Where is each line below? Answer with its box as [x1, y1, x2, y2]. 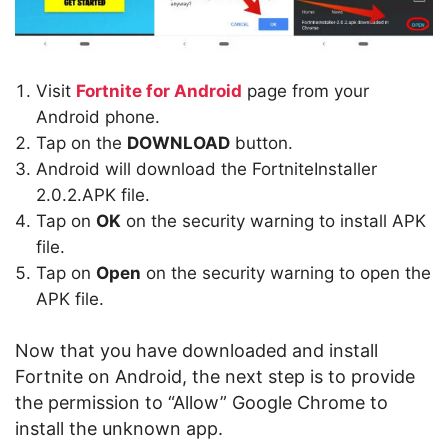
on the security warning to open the [141, 263, 431, 283]
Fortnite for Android [76, 81, 242, 101]
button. [230, 133, 293, 153]
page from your [242, 81, 369, 101]
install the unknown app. [15, 418, 223, 439]
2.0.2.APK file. [36, 185, 150, 205]
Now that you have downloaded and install [15, 340, 378, 361]
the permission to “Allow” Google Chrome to [15, 392, 388, 413]
